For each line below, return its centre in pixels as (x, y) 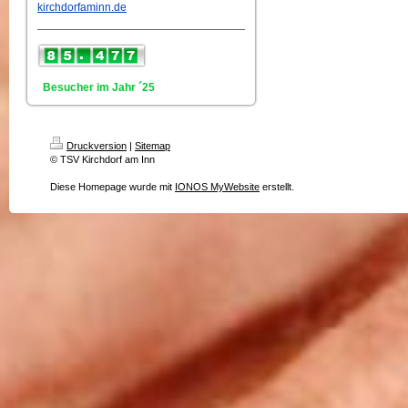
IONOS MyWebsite (217, 187)
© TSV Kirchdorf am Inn (102, 159)
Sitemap (153, 146)
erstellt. (277, 187)
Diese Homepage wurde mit (112, 187)
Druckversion (97, 146)
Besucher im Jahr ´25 (96, 87)
